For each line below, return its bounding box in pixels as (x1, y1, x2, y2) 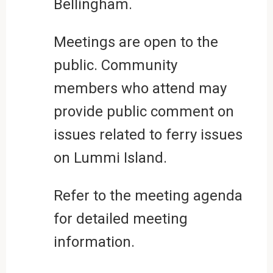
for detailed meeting (53, 210, 188, 227)
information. (53, 233, 135, 250)
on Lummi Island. (53, 149, 167, 166)
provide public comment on (53, 102, 234, 120)
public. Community (53, 56, 177, 74)
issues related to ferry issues (53, 126, 243, 143)
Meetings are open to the (53, 33, 218, 51)
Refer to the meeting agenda (53, 186, 243, 204)
